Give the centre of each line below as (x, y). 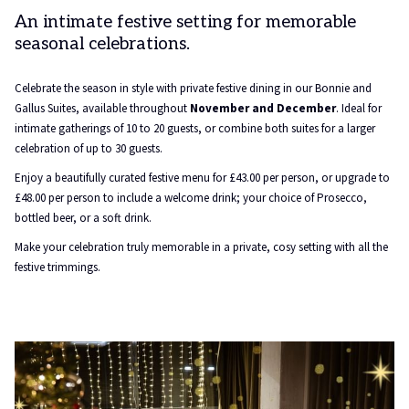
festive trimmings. (58, 267)
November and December (263, 108)
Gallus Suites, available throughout (102, 108)
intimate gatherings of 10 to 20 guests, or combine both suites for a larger (195, 128)
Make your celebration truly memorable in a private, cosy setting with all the (201, 247)
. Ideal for (359, 108)
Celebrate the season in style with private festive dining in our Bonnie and (193, 88)
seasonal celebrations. (102, 44)
